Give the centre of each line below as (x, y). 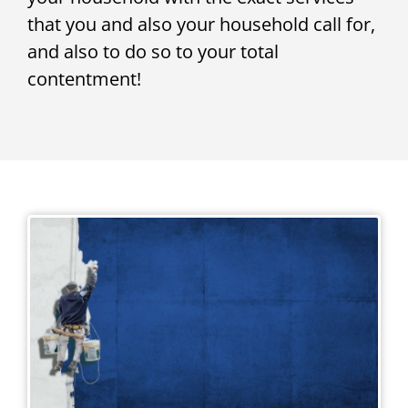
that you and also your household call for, (201, 25)
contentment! (84, 79)
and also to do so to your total (153, 52)
